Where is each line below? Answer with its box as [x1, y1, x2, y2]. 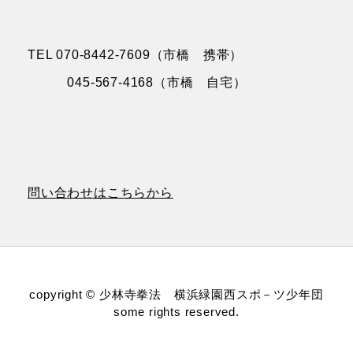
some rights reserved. [113, 305, 240, 319]
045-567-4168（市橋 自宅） [28, 76, 247, 90]
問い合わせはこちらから [28, 186, 173, 200]
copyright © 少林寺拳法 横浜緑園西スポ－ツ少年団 [29, 288, 324, 302]
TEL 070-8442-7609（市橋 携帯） [28, 48, 243, 62]
